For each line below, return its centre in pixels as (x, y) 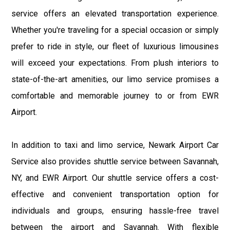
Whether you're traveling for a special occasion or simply (115, 30)
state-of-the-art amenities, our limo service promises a (115, 79)
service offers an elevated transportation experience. (115, 13)
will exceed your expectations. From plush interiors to (115, 63)
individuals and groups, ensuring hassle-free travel (115, 210)
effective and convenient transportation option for (115, 194)
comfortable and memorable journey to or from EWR (115, 95)
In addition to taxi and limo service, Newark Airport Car (115, 145)
